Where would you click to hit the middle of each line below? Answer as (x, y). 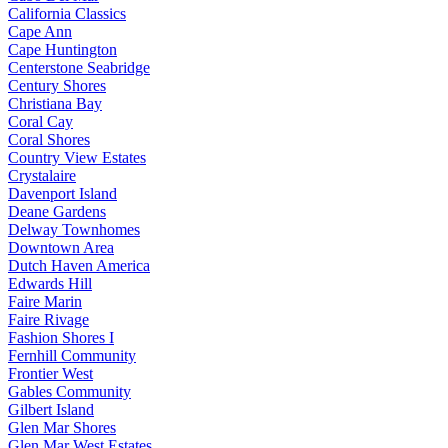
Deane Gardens (57, 212)
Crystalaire (42, 176)
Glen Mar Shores (62, 428)
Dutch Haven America (79, 266)
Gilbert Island (51, 410)
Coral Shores (49, 140)
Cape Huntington (62, 50)
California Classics (67, 14)
